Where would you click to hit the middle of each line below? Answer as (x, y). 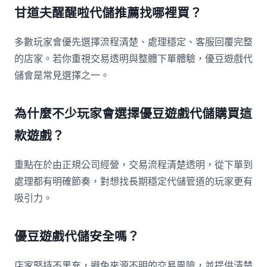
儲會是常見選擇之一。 (62, 75)
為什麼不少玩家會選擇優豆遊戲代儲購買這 (133, 114)
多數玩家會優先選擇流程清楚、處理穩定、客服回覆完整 (133, 42)
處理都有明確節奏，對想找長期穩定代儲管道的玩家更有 (133, 181)
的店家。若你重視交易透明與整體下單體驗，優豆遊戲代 (133, 58)
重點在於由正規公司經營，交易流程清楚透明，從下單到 (133, 164)
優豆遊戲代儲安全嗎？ (77, 236)
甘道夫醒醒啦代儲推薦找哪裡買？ (108, 13)
